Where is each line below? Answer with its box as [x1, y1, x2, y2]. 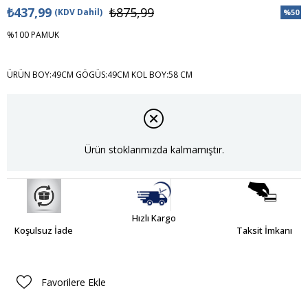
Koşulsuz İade [14, 224, 73, 237]
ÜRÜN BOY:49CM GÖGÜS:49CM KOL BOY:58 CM [7, 69, 192, 80]
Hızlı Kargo [132, 212, 176, 225]
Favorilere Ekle [41, 275, 106, 289]
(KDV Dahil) [54, 6, 102, 18]
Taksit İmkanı [236, 224, 292, 237]
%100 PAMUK [7, 29, 59, 41]
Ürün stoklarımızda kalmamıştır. [84, 143, 224, 157]
